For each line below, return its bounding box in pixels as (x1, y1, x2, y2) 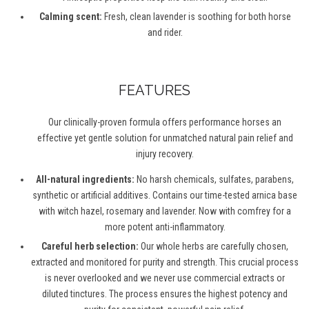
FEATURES (119, 82, 190, 99)
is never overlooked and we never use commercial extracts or (45, 272, 285, 284)
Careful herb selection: (41, 241, 141, 252)
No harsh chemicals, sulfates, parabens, (134, 174, 294, 186)
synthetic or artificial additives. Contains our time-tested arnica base (32, 190, 297, 201)
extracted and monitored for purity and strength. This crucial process (31, 257, 299, 268)
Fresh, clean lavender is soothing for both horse (103, 11, 291, 23)
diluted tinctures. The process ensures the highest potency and (42, 288, 288, 300)
